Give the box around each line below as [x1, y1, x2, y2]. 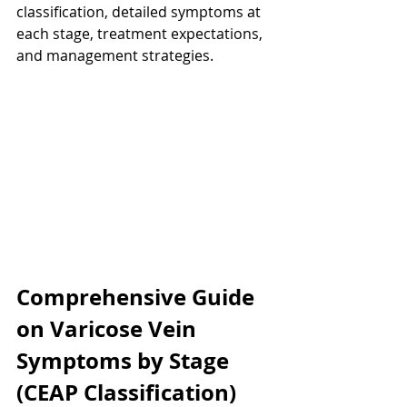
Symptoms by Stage [16, 345, 234, 377]
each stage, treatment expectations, [16, 24, 266, 44]
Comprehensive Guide [16, 282, 260, 313]
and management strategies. [16, 45, 213, 65]
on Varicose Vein [16, 313, 202, 345]
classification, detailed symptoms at [16, 2, 264, 22]
